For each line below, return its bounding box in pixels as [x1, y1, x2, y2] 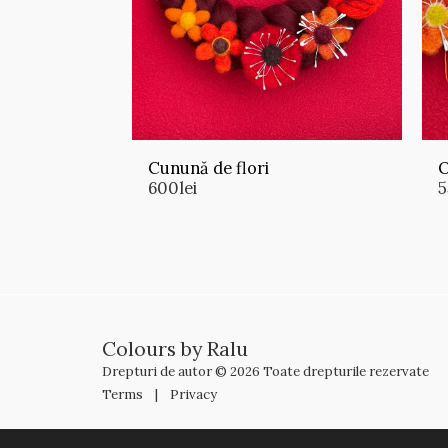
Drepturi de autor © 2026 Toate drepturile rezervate [102, 363, 429, 381]
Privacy [170, 386, 217, 404]
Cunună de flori [148, 156, 269, 179]
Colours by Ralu [102, 336, 248, 362]
